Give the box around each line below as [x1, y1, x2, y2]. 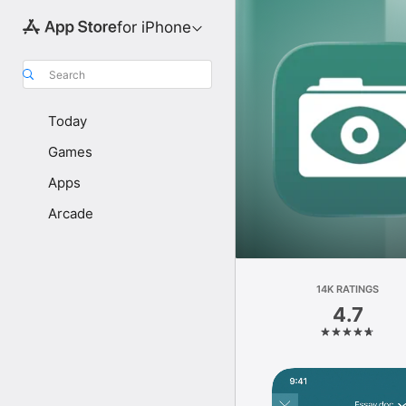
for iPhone [116, 18, 191, 36]
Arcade [48, 205, 93, 222]
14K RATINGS [316, 283, 380, 295]
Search [49, 67, 85, 82]
